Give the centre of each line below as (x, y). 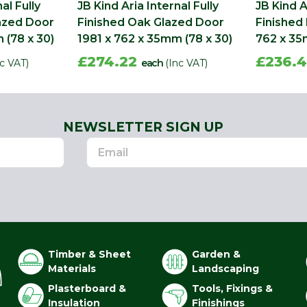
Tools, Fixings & (233, 289)
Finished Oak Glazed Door (151, 23)
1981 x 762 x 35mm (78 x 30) (155, 39)
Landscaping (226, 269)
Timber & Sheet (90, 255)
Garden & (217, 255)
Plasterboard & (87, 289)
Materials (72, 269)
